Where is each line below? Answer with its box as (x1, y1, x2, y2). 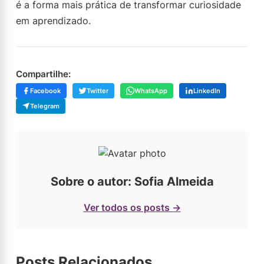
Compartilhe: (16, 68, 71, 80)
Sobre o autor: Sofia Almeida (50, 174, 214, 189)
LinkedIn (193, 87, 220, 95)
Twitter (87, 87, 108, 95)
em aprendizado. (16, 15, 91, 27)
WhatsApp (134, 87, 167, 95)
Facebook (30, 87, 61, 95)
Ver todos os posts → (83, 202, 181, 213)
